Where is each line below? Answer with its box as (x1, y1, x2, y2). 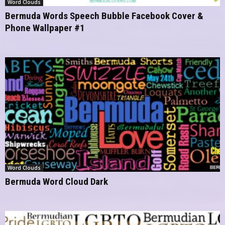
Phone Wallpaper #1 (5, 22, 85, 34)
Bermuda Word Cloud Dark (5, 175, 108, 187)
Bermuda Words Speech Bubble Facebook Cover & (5, 10, 203, 22)
